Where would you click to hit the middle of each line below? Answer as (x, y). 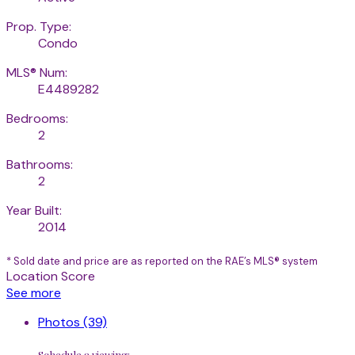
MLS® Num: (37, 73)
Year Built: (34, 211)
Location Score (51, 277)
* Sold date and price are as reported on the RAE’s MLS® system (162, 261)
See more (34, 293)
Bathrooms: (40, 165)
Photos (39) (73, 323)
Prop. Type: (39, 27)
